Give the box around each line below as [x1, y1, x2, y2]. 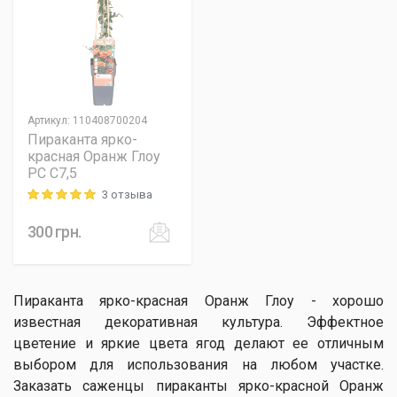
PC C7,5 [27, 165, 77, 182]
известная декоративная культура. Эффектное [13, 314, 384, 331]
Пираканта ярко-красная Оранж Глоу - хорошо [13, 292, 384, 309]
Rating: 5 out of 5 [27, 190, 113, 203]
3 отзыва [102, 188, 152, 201]
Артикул [27, 114, 67, 127]
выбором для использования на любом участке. [13, 356, 384, 373]
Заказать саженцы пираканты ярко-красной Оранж [13, 378, 384, 394]
